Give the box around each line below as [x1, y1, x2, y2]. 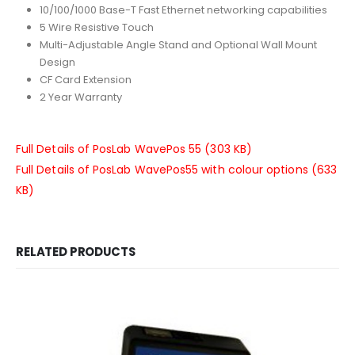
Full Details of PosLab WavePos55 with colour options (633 [16, 161, 337, 177]
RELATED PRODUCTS [16, 242, 136, 260]
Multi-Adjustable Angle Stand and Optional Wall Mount [39, 36, 317, 52]
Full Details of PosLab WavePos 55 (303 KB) [16, 140, 252, 157]
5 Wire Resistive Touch [39, 19, 154, 35]
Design [39, 54, 75, 70]
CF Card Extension [39, 71, 132, 87]
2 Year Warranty [39, 89, 122, 105]
